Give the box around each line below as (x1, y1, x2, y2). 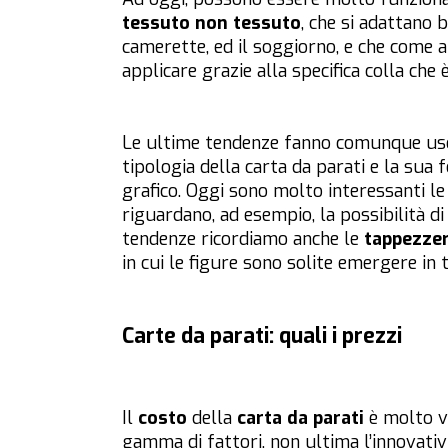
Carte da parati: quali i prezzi (122, 322, 402, 351)
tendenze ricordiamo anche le (122, 227, 364, 252)
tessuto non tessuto (122, 11, 301, 36)
